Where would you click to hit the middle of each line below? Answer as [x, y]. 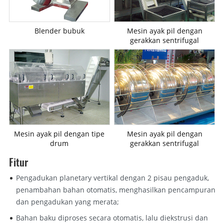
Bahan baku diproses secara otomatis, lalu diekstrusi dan [112, 217]
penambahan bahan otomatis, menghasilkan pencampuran [116, 189]
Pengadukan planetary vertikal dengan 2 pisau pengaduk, [113, 177]
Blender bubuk [59, 30]
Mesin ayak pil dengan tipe [59, 133]
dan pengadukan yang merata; [68, 201]
